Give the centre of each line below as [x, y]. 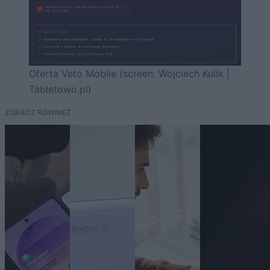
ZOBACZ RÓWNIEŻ [38, 112]
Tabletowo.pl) [60, 89]
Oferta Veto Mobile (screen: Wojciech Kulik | [129, 73]
